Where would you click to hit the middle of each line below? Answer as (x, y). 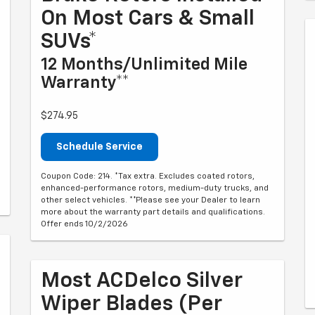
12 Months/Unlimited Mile (144, 65)
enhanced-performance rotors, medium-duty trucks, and (155, 188)
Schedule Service (99, 147)
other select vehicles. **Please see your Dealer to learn (150, 200)
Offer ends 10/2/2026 (84, 224)
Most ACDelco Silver (142, 281)
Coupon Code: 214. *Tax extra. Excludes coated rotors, (148, 176)
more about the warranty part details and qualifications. (153, 212)
